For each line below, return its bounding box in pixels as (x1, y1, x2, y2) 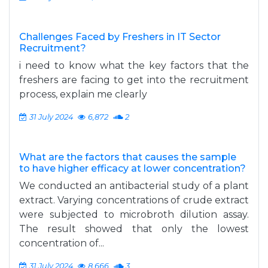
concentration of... (19, 237, 104, 249)
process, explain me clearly (19, 89, 147, 100)
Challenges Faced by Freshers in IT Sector (19, 31, 221, 42)
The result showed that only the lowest (19, 223, 249, 234)
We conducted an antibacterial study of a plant (19, 180, 249, 191)
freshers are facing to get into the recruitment (19, 74, 249, 86)
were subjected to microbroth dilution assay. (19, 209, 249, 220)
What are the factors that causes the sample (19, 151, 236, 163)
